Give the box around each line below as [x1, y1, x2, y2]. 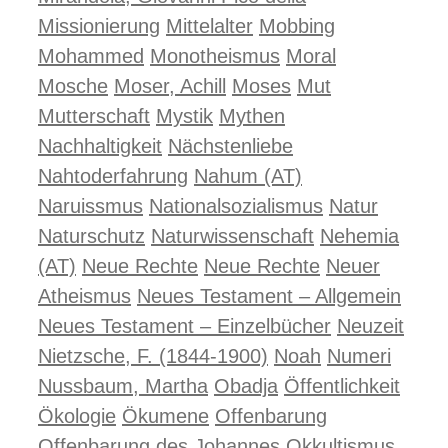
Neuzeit [337, 315, 404, 337]
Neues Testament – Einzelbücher [38, 315, 331, 337]
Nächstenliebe [168, 135, 293, 157]
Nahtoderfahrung [38, 165, 188, 187]
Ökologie [38, 405, 116, 427]
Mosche [38, 75, 108, 97]
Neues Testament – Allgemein [137, 285, 401, 307]
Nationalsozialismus [149, 195, 323, 217]
